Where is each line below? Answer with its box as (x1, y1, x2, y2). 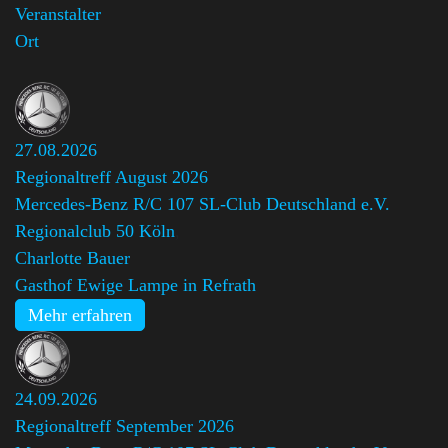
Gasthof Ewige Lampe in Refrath (15, 274, 256, 295)
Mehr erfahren (28, 304, 132, 325)
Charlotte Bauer (15, 247, 130, 268)
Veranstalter (15, 3, 101, 24)
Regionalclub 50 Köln (15, 220, 175, 241)
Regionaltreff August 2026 (15, 166, 208, 187)
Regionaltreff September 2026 (15, 415, 234, 436)
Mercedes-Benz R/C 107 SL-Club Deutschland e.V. (15, 193, 390, 214)
